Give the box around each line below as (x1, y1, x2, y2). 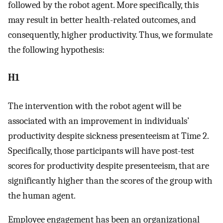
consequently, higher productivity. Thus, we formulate (8, 29, 213, 40)
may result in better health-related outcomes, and (8, 14, 196, 25)
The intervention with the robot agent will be (8, 100, 181, 111)
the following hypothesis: (8, 44, 105, 55)
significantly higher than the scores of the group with (8, 175, 213, 186)
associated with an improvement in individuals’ (8, 115, 189, 126)
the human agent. (8, 190, 76, 201)
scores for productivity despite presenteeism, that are (8, 160, 209, 171)
